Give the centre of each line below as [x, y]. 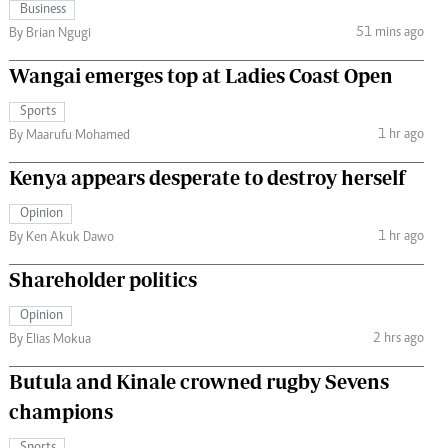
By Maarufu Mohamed [69, 136]
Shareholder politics [103, 280]
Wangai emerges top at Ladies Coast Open [201, 76]
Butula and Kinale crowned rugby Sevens [199, 382]
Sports [38, 112]
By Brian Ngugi [50, 34]
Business [43, 10]
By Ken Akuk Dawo [61, 238]
